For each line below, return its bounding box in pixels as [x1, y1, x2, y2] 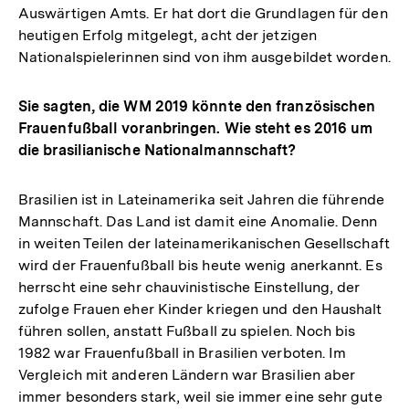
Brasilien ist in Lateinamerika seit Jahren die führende [18, 191, 384, 209]
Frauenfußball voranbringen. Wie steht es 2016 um [18, 120, 373, 138]
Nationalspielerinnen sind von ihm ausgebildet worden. [18, 48, 391, 67]
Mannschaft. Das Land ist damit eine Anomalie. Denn [18, 213, 378, 231]
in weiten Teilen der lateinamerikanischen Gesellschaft [18, 235, 390, 253]
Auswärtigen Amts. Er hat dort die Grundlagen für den [18, 5, 388, 23]
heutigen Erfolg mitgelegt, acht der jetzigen [18, 26, 317, 45]
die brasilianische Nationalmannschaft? [18, 142, 297, 160]
